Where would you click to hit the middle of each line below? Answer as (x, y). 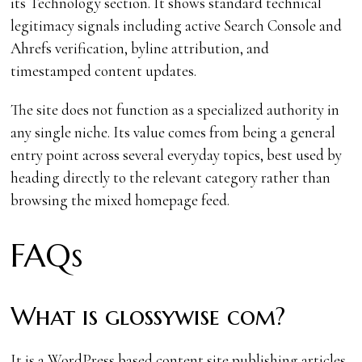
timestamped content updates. (104, 70)
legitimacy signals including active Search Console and (177, 25)
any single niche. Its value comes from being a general (173, 132)
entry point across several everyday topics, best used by (177, 154)
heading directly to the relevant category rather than (171, 177)
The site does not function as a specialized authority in (175, 109)
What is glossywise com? (148, 316)
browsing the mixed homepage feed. (120, 200)
